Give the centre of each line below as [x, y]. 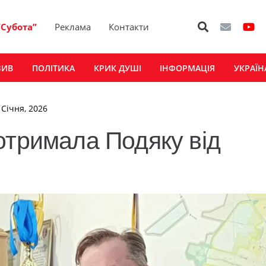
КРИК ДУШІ [117, 68]
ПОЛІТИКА [53, 68]
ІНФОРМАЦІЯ [188, 68]
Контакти [129, 27]
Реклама [73, 27]
